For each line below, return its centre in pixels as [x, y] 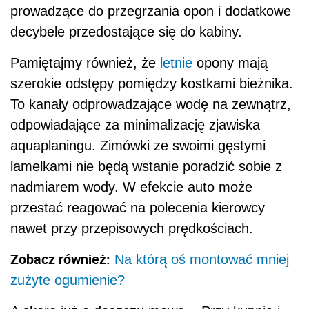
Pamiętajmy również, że [85, 63]
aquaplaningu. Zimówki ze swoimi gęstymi [138, 146]
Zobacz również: [60, 259]
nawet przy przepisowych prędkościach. [132, 229]
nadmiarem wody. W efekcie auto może [131, 187]
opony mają [230, 63]
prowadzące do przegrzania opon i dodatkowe [151, 11]
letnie [176, 63]
